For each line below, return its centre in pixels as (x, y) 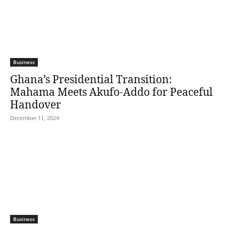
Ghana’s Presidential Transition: (91, 79)
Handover (36, 104)
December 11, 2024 (35, 118)
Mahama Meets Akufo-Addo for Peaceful (111, 92)
